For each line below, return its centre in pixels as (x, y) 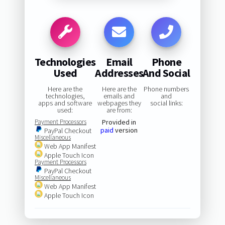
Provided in (119, 122)
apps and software (65, 103)
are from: (119, 110)
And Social (166, 73)
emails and (119, 96)
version (126, 130)
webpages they (119, 103)
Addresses (119, 73)
